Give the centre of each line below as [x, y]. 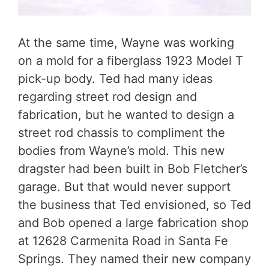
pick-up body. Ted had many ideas [115, 78]
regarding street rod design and [107, 96]
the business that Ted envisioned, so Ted [134, 204]
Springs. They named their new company [134, 258]
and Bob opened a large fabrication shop [133, 222]
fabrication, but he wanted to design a [126, 114]
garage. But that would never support [124, 186]
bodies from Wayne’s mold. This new [121, 150]
